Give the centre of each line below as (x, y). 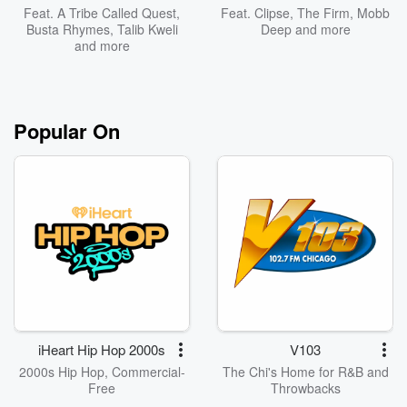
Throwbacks (305, 388)
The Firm (323, 13)
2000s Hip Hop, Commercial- (102, 372)
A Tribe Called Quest (117, 13)
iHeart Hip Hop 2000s (102, 349)
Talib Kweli (147, 29)
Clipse (272, 13)
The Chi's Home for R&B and (305, 372)
